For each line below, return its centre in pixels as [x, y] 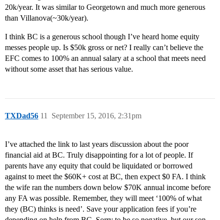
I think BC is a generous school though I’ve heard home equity [102, 37]
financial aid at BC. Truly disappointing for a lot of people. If [99, 155]
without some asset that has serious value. [69, 69]
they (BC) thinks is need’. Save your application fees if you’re [101, 209]
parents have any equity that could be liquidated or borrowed [99, 166]
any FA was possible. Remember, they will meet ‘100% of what [103, 198]
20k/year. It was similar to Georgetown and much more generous [105, 7]
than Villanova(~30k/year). [47, 18]
